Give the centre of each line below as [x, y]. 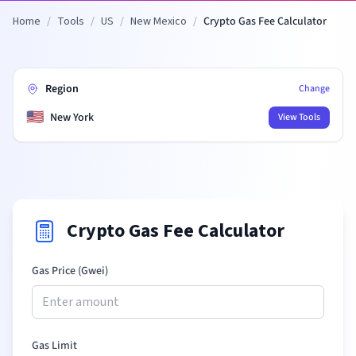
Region [62, 89]
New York [72, 118]
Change [314, 89]
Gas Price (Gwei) [70, 271]
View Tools [299, 117]
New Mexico [159, 21]
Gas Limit [54, 346]
